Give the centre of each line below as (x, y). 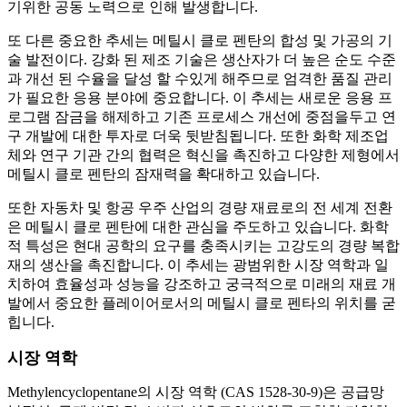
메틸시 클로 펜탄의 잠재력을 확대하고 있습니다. (164, 174)
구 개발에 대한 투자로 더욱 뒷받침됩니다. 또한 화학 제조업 (198, 136)
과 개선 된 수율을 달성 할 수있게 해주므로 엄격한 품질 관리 (200, 79)
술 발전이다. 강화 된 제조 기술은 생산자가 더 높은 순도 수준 (202, 60)
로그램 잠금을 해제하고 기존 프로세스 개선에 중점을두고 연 (202, 117)
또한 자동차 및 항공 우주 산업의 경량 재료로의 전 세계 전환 (200, 208)
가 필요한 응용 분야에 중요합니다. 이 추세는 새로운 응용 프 (200, 98)
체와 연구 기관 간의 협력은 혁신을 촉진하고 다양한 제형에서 (203, 155)
